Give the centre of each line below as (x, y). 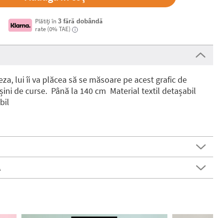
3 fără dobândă (80, 21)
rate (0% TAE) (53, 29)
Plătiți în (46, 21)
